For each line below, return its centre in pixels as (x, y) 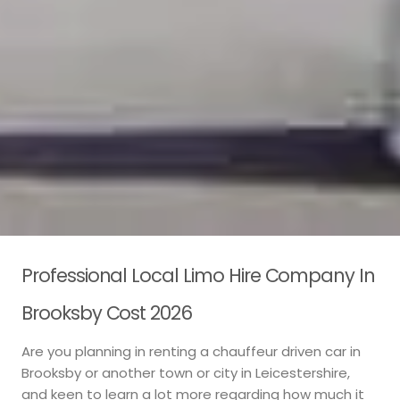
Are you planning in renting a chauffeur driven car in (191, 352)
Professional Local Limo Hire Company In (199, 275)
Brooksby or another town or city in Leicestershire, (186, 373)
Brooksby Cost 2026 (107, 312)
